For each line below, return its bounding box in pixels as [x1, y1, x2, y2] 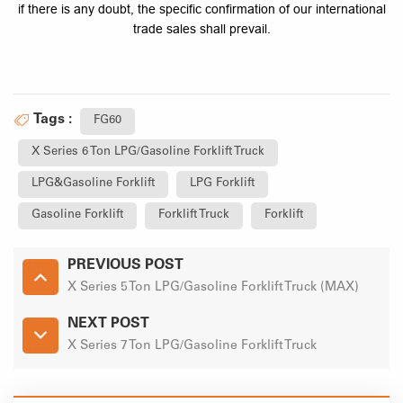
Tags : [33, 112, 72, 128]
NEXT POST [67, 317, 149, 332]
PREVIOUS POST [67, 258, 184, 273]
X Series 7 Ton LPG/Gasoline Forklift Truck [67, 340, 317, 354]
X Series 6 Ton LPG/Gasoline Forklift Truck [31, 147, 264, 159]
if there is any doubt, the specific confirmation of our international [17, 2, 386, 17]
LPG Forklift [190, 178, 255, 191]
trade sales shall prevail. [132, 22, 271, 37]
